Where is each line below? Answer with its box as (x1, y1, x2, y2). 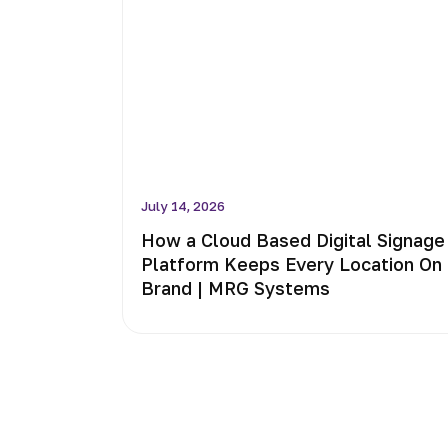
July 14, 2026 (141, 198, 225, 214)
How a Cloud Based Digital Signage (141, 229, 445, 251)
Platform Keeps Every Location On (141, 253, 442, 275)
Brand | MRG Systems (141, 277, 330, 299)
